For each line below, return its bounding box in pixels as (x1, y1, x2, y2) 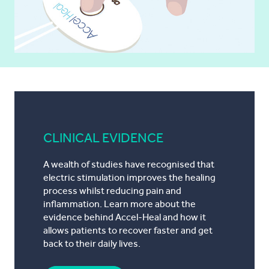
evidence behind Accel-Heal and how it (43, 211, 206, 223)
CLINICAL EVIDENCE (43, 130, 163, 145)
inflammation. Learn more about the (43, 198, 196, 210)
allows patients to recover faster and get (43, 225, 213, 236)
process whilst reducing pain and (43, 185, 181, 196)
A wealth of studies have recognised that (43, 159, 214, 170)
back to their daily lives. (43, 238, 141, 249)
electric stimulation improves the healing (43, 172, 216, 183)
